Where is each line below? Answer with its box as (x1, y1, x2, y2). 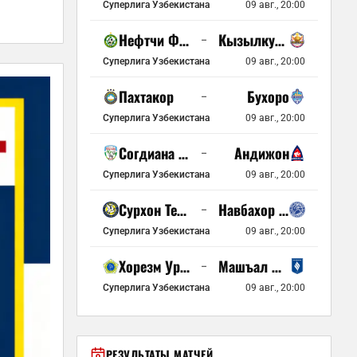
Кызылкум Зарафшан (275, 29, 284, 50)
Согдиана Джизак (178, 143, 188, 163)
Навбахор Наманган (279, 199, 288, 220)
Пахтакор (119, 86, 174, 107)
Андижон (234, 143, 289, 163)
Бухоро (247, 86, 289, 107)
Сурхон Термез (177, 199, 186, 220)
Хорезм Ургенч (180, 256, 190, 277)
